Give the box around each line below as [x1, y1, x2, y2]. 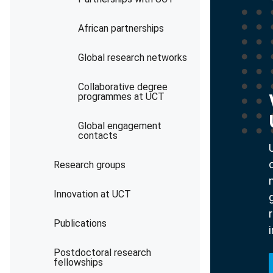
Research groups [54, 159, 126, 171]
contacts [78, 130, 118, 141]
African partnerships [78, 23, 164, 34]
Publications [54, 218, 107, 229]
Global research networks [78, 52, 187, 63]
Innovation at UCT [54, 188, 131, 200]
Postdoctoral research [54, 247, 151, 258]
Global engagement [78, 120, 161, 132]
